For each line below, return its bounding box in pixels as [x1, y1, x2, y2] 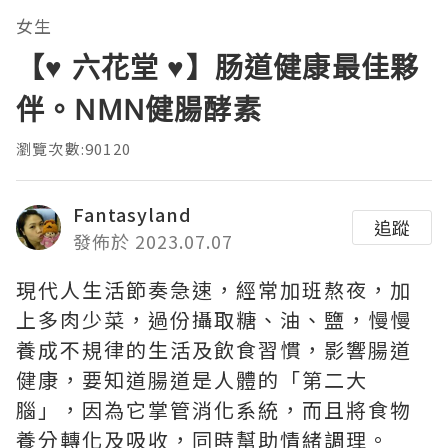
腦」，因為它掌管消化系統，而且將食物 [16, 394, 412, 424]
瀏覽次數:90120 [16, 137, 131, 159]
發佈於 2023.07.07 [73, 227, 233, 254]
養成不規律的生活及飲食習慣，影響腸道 [16, 334, 412, 364]
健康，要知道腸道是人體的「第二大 [16, 364, 368, 394]
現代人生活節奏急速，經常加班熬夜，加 [16, 274, 412, 304]
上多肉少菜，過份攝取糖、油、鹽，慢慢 [16, 304, 412, 334]
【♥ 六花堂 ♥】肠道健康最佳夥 [16, 47, 420, 86]
